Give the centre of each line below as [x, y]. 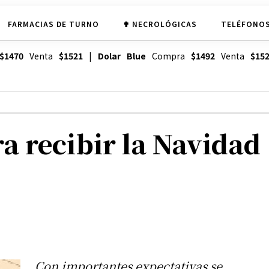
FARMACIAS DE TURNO [53, 23]
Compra [168, 56]
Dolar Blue [122, 56]
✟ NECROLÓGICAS [160, 23]
